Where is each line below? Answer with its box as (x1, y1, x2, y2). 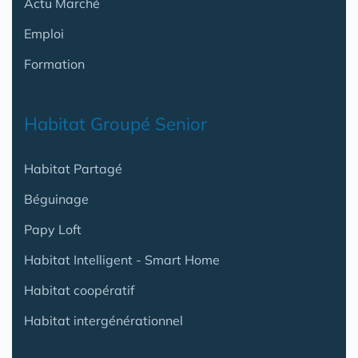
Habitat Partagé (24, 161, 122, 177)
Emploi (24, 26, 64, 42)
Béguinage (24, 191, 89, 208)
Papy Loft (24, 221, 82, 238)
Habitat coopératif (24, 282, 134, 299)
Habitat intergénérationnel (24, 312, 183, 329)
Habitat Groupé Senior (24, 113, 207, 136)
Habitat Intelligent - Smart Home (24, 252, 220, 268)
